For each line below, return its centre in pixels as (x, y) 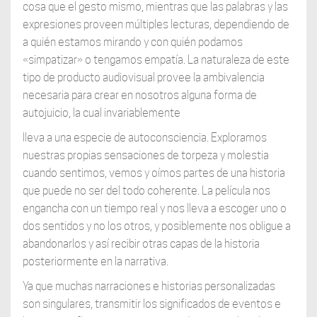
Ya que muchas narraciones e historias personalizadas (149, 287)
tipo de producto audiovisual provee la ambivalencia (143, 78)
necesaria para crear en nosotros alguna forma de (139, 96)
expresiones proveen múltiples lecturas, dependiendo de (156, 25)
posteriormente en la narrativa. (95, 262)
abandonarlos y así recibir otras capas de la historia (141, 244)
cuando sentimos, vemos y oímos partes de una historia (154, 173)
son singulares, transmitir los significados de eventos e (151, 304)
